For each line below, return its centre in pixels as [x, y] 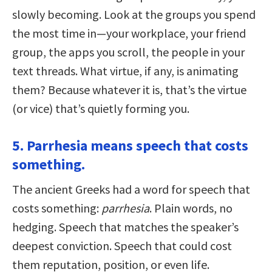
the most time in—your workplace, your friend [129, 33]
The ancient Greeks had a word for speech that [131, 189]
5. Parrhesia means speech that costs [130, 145]
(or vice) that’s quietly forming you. [101, 108]
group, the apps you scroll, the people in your [128, 52]
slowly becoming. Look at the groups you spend [134, 14]
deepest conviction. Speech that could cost [122, 245]
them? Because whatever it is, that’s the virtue [129, 89]
